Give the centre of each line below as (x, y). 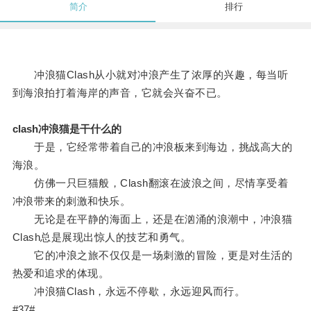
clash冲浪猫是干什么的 (67, 129)
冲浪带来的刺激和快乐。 (72, 201)
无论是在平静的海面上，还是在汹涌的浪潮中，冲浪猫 (152, 219)
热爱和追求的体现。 (61, 274)
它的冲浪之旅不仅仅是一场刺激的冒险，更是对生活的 (152, 255)
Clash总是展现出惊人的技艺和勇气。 (102, 237)
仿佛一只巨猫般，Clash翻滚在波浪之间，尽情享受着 (150, 183)
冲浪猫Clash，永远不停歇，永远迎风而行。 (129, 292)
